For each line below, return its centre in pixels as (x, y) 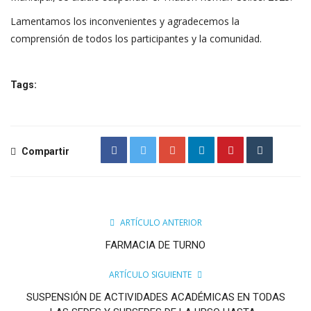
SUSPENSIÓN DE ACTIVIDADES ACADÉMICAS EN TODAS (155, 297)
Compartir (44, 151)
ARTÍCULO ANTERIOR (161, 222)
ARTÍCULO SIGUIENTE (150, 274)
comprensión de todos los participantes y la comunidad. (136, 38)
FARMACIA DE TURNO (155, 245)
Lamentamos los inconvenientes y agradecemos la (125, 21)
